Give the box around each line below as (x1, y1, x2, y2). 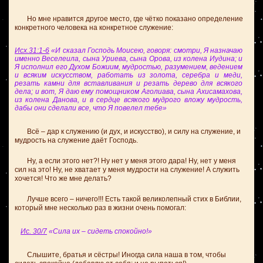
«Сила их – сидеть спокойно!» (47, 227, 152, 235)
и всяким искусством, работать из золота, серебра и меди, (15, 71, 242, 79)
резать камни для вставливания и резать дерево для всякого (15, 79, 242, 87)
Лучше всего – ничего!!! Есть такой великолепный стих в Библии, (15, 195, 241, 203)
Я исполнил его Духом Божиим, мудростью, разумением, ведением (15, 63, 242, 71)
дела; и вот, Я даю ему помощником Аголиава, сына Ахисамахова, (15, 87, 242, 96)
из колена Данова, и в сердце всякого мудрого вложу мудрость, (15, 96, 242, 104)
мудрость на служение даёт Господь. (15, 136, 138, 144)
